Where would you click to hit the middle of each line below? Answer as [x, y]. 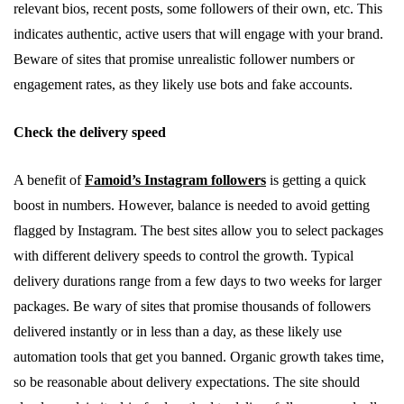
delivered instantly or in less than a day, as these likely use [178, 331]
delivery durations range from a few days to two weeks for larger [197, 281]
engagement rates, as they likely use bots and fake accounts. [183, 84]
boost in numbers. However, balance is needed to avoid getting [192, 205]
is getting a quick [316, 180]
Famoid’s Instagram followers [175, 180]
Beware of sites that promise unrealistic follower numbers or [184, 59]
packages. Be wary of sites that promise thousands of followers [192, 306]
